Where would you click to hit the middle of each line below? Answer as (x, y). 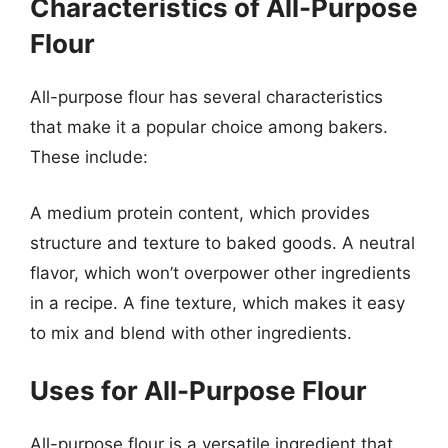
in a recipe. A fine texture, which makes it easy (217, 302)
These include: (89, 157)
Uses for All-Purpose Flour (198, 390)
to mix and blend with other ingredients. (191, 332)
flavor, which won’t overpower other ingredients (220, 272)
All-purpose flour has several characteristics (206, 97)
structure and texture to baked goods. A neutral (222, 242)
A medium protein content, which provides (200, 212)
